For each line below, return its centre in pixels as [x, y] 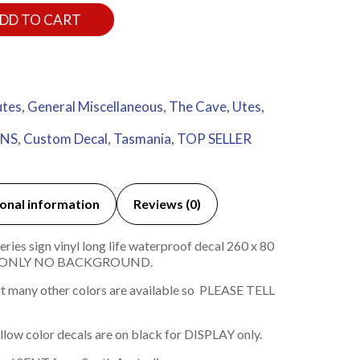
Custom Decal [65, 139]
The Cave [197, 107]
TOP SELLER [214, 139]
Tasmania [142, 139]
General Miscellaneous [95, 107]
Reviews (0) [167, 204]
